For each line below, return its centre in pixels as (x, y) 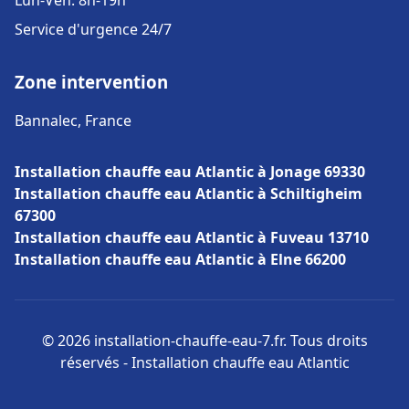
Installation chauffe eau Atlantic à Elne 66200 (180, 259)
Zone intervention (91, 82)
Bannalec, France (73, 121)
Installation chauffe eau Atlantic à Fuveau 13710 (192, 237)
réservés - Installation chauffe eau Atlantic (204, 362)
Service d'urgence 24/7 (93, 29)
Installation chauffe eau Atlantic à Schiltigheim (189, 194)
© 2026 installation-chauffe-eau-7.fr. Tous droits (204, 341)
